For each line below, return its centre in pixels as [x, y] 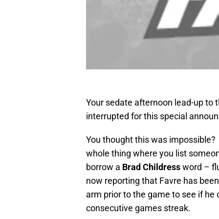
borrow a [104, 167]
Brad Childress [151, 167]
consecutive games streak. [138, 208]
